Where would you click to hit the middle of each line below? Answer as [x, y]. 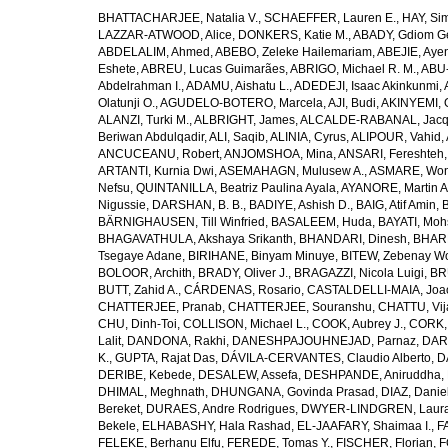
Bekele [117, 426]
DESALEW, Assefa [248, 375]
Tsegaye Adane [140, 256]
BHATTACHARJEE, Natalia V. [178, 18]
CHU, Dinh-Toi [137, 324]
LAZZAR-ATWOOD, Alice [165, 35]
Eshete [117, 69]
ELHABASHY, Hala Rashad [216, 426]
